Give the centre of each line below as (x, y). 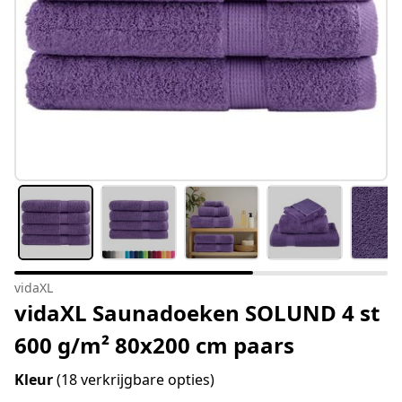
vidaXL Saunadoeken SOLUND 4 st (197, 313)
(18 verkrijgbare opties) (135, 380)
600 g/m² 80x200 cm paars (154, 345)
